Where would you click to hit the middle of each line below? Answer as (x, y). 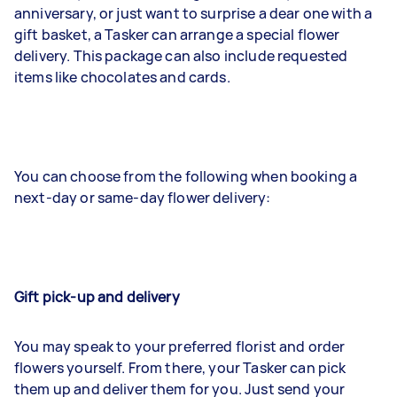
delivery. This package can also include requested (181, 56)
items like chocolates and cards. (122, 77)
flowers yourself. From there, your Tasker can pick (180, 368)
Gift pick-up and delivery (97, 297)
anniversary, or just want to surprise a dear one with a (194, 13)
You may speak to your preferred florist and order (180, 346)
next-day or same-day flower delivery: (143, 198)
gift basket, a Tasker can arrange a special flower (177, 35)
